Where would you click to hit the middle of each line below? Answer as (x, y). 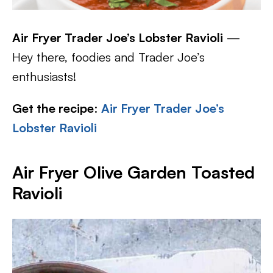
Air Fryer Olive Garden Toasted (133, 172)
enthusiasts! (44, 76)
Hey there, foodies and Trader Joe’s (108, 57)
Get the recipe (53, 108)
